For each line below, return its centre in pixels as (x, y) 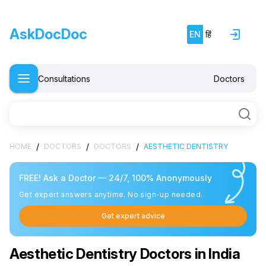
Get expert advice (133, 216)
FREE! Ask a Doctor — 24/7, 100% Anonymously (115, 178)
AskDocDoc (48, 34)
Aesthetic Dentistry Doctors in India (125, 254)
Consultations (64, 78)
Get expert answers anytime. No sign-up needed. (111, 194)
